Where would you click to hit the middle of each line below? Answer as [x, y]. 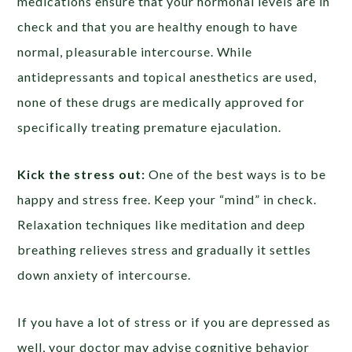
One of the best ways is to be [238, 174]
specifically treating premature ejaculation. [150, 127]
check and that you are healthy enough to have [158, 27]
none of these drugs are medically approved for [161, 102]
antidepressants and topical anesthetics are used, [167, 77]
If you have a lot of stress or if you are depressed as [174, 322]
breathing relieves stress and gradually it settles [165, 250]
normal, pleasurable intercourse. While [135, 52]
